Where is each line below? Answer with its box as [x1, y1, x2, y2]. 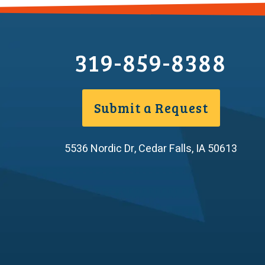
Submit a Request [94, 99, 208, 117]
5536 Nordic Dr [64, 141, 135, 157]
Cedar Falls [138, 141, 192, 157]
